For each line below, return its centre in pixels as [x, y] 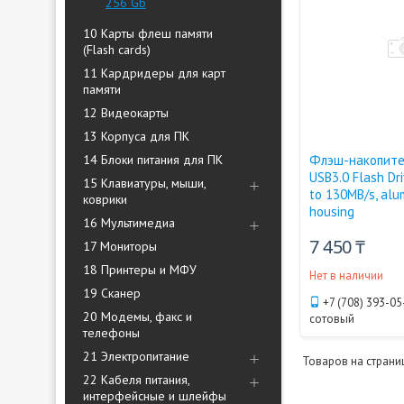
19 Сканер [112, 293]
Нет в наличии [347, 275]
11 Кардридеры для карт [154, 73]
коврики [105, 199]
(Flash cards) [117, 50]
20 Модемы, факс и [138, 317]
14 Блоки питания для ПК [153, 160]
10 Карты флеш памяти [148, 33]
